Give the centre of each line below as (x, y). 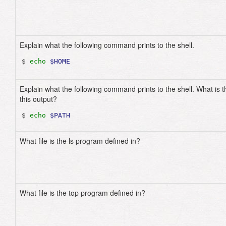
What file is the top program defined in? (82, 193)
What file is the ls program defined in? (80, 141)
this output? (38, 99)
